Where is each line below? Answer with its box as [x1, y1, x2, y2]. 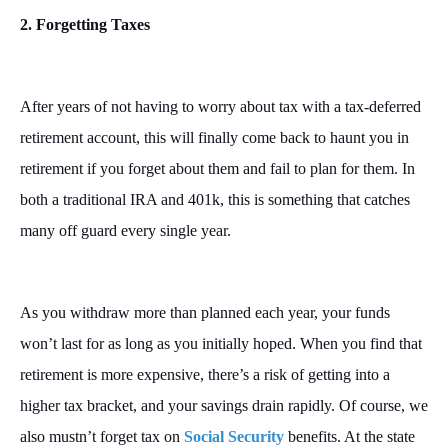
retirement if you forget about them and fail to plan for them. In [20, 160, 415, 178]
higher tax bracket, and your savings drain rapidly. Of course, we [20, 397, 428, 415]
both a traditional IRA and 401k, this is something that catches [20, 191, 410, 209]
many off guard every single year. [20, 222, 235, 240]
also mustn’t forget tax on [20, 428, 184, 446]
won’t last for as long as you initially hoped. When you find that [20, 335, 422, 353]
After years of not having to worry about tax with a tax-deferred [20, 98, 421, 116]
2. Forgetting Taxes [20, 16, 154, 34]
